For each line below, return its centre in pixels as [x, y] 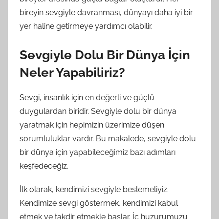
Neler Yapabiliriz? [72, 73]
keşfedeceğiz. [44, 166]
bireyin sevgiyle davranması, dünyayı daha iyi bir [106, 13]
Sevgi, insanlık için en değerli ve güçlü [87, 97]
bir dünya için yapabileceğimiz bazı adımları [98, 152]
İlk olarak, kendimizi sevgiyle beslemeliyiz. [94, 189]
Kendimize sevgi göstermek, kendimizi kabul [99, 203]
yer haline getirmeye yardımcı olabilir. [86, 26]
